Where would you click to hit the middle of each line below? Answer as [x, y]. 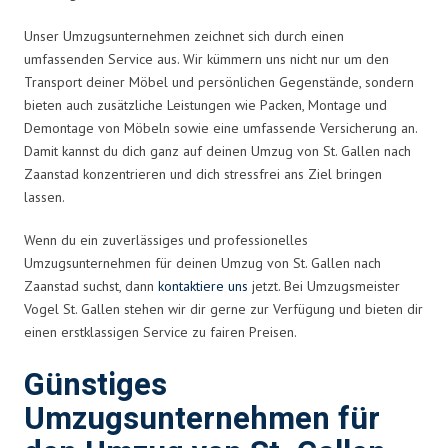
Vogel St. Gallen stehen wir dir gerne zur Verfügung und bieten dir [223, 308]
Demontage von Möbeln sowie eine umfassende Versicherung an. [220, 127]
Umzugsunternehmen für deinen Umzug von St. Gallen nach [202, 262]
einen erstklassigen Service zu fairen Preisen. [160, 331]
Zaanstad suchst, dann [91, 285]
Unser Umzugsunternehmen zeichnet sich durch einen [184, 35]
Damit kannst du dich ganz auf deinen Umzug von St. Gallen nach [217, 150]
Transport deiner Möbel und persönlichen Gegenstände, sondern [219, 81]
